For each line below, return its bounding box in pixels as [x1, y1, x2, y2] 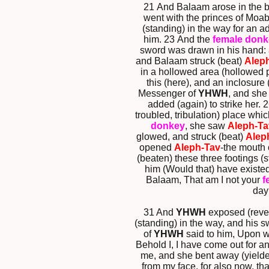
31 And [144, 207, 176, 218]
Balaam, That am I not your [146, 175, 262, 186]
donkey [151, 121, 185, 131]
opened [139, 142, 174, 153]
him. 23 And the [143, 34, 213, 45]
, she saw [185, 121, 228, 131]
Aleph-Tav [174, 142, 220, 153]
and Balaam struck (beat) [135, 56, 244, 67]
